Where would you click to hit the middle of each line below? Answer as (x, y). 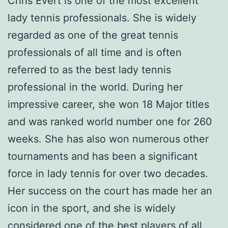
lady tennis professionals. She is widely (102, 18)
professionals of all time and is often (95, 53)
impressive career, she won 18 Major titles (108, 105)
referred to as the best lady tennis (89, 70)
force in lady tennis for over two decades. (108, 174)
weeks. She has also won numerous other (108, 139)
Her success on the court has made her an (110, 191)
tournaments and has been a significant (103, 156)
